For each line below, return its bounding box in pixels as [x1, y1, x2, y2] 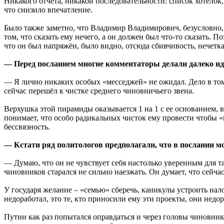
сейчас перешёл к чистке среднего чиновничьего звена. [4, 86, 194, 95]
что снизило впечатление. [4, 5, 92, 14]
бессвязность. [4, 122, 50, 131]
